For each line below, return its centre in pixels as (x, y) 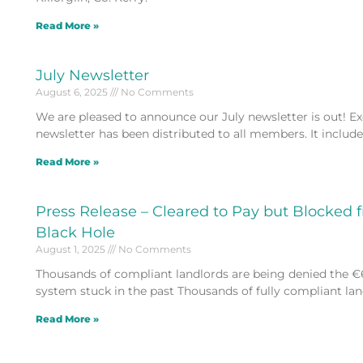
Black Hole (75, 232)
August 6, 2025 (73, 92)
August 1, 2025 (71, 249)
